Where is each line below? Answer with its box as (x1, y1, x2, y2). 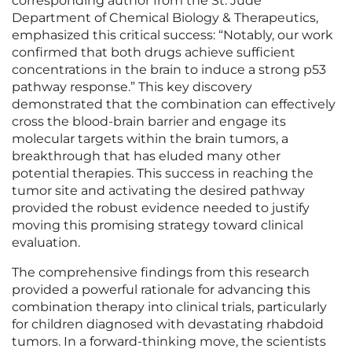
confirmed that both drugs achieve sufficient (12, 45, 295, 60)
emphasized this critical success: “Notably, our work (12, 27, 333, 43)
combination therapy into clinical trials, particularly (12, 299, 327, 315)
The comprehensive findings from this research (12, 265, 310, 280)
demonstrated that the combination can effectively (12, 97, 335, 112)
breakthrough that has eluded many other (12, 148, 280, 164)
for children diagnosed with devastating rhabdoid (12, 317, 324, 332)
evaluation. (12, 235, 80, 251)
